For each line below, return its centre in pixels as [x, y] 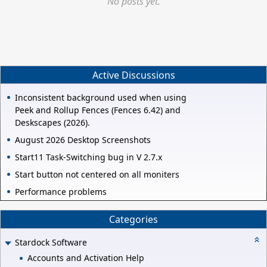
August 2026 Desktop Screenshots [83, 140]
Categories [133, 220]
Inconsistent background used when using [101, 98]
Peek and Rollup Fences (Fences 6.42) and [98, 110]
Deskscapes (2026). [52, 123]
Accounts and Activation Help [86, 258]
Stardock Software [51, 242]
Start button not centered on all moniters [97, 175]
